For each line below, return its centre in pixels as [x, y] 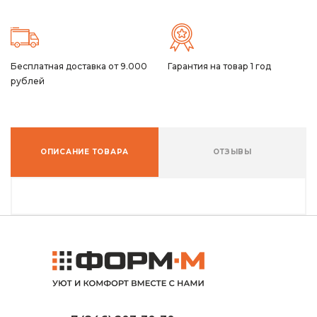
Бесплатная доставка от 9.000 [79, 66]
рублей [28, 81]
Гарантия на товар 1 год [219, 66]
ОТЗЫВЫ [232, 151]
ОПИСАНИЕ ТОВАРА [85, 151]
